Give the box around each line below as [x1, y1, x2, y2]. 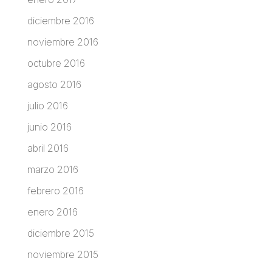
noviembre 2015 [27, 248, 98, 260]
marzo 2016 [27, 163, 78, 175]
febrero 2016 [27, 184, 84, 197]
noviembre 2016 [27, 35, 98, 48]
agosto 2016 [27, 78, 81, 90]
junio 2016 [27, 120, 72, 133]
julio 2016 [27, 99, 68, 112]
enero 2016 [27, 205, 78, 218]
